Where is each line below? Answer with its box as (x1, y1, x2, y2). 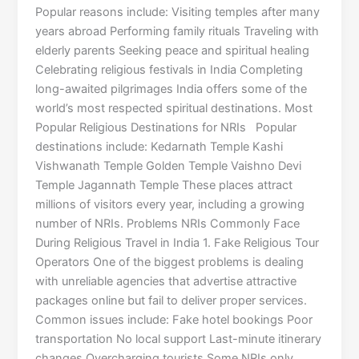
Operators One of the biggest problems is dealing (35, 255, 305, 270)
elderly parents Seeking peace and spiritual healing (35, 43, 310, 58)
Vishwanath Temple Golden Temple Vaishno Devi (35, 159, 302, 174)
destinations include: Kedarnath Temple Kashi (35, 139, 284, 155)
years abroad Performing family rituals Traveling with (35, 24, 320, 39)
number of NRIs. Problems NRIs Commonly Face (35, 216, 301, 232)
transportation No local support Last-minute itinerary (35, 332, 322, 347)
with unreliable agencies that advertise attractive (35, 274, 297, 289)
